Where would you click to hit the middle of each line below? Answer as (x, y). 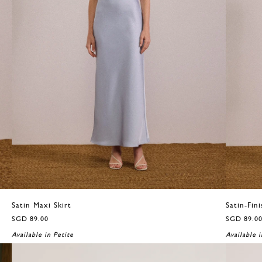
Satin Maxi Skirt (41, 205)
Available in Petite (42, 235)
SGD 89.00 (30, 219)
